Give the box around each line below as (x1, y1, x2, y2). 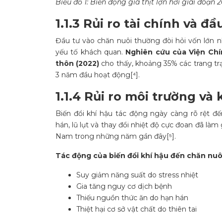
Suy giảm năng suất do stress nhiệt (76, 170, 198, 180)
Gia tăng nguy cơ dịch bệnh (76, 182, 172, 191)
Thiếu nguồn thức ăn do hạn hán (76, 193, 188, 203)
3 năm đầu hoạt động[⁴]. (55, 70, 140, 80)
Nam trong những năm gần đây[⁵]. (55, 132, 176, 141)
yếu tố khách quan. (55, 48, 126, 57)
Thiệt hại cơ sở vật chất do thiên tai (76, 205, 197, 214)
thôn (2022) (55, 59, 100, 68)
